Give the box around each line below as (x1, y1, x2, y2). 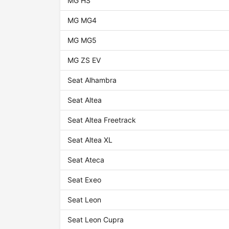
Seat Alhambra (67, 76, 117, 85)
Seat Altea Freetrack (67, 116, 136, 125)
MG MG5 (67, 36, 97, 45)
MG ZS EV (67, 56, 101, 65)
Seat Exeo (67, 175, 102, 185)
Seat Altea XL (67, 135, 113, 145)
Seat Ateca (67, 155, 105, 165)
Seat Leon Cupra (67, 215, 124, 224)
